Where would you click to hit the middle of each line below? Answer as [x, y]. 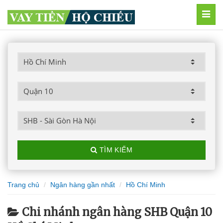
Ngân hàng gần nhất [83, 185]
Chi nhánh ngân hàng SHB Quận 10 [117, 212]
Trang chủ [23, 185]
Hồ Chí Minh [146, 185]
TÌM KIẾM [115, 150]
